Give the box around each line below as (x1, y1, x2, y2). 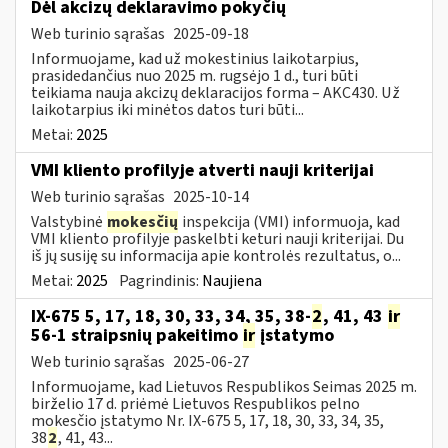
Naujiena (202, 269, 262, 292)
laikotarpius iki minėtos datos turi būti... (31, 98, 304, 121)
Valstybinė (31, 210, 106, 233)
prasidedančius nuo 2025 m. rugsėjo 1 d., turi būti (31, 64, 358, 87)
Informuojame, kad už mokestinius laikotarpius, (31, 47, 359, 70)
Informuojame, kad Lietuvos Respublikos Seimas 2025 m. (31, 375, 417, 398)
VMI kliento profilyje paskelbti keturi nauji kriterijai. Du (31, 227, 404, 250)
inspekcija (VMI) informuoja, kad (179, 210, 400, 233)
